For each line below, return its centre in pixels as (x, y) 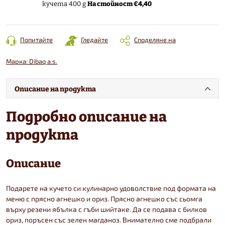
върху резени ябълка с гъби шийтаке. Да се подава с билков (106, 209)
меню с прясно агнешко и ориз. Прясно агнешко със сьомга (104, 198)
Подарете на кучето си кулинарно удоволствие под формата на (111, 188)
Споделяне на (155, 39)
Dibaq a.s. (43, 61)
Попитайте (36, 39)
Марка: (18, 61)
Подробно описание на (86, 115)
